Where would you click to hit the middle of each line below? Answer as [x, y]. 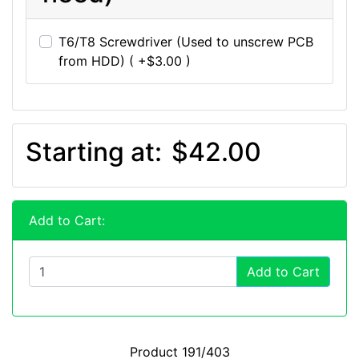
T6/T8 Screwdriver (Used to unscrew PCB [186, 42]
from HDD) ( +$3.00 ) [125, 61]
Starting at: [97, 152]
